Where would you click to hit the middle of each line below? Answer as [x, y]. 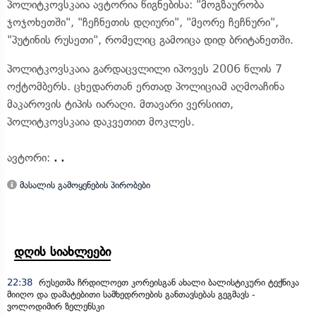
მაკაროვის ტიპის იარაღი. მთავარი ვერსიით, [120, 104]
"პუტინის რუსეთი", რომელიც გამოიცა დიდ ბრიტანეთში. [150, 40]
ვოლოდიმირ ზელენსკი [56, 306]
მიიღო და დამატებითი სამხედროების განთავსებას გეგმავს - [131, 294]
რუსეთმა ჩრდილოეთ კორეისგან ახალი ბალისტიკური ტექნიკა [168, 282]
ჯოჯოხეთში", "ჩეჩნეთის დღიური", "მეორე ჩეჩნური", [143, 22]
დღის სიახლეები [62, 252]
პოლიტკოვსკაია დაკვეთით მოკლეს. [101, 122]
